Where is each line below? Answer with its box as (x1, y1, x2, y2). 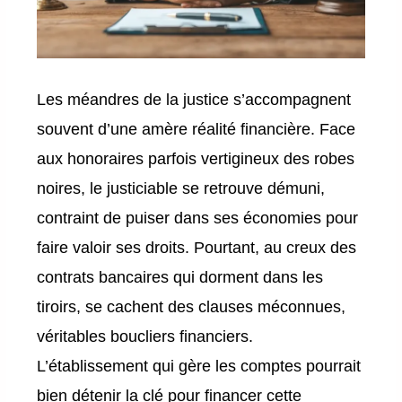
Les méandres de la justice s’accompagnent (37, 91, 352, 109)
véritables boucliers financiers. (37, 328, 254, 346)
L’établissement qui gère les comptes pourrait (37, 357, 362, 376)
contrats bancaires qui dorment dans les (37, 268, 324, 287)
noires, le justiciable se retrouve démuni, (37, 179, 326, 198)
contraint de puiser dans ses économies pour (37, 209, 359, 228)
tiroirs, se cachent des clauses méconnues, (37, 298, 346, 317)
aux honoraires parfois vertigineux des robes (37, 150, 355, 169)
